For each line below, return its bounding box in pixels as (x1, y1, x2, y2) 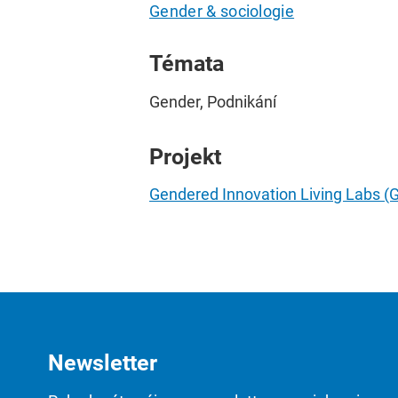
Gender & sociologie (149, 2, 295, 21)
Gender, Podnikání (149, 92, 276, 111)
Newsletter (48, 350, 157, 377)
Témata (149, 51, 224, 77)
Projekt (149, 143, 221, 170)
